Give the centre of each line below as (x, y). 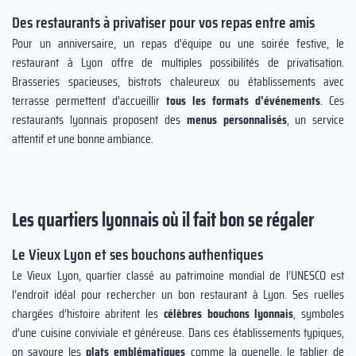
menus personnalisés (236, 120)
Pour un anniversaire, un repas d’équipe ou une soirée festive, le (178, 43)
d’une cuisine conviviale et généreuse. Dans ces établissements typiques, (178, 333)
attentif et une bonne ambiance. (83, 139)
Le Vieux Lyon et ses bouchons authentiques (137, 254)
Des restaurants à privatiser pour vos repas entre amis (163, 22)
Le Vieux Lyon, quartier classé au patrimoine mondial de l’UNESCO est (178, 275)
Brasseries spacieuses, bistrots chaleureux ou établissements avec (178, 81)
